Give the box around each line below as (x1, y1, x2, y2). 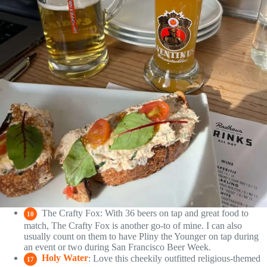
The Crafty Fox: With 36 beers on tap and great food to (39, 207, 249, 218)
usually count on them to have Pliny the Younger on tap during (24, 231, 259, 241)
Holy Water (39, 253, 88, 263)
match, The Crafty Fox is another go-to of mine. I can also (24, 220, 242, 231)
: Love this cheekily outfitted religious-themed (88, 253, 260, 263)
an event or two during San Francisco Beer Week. (24, 241, 211, 252)
